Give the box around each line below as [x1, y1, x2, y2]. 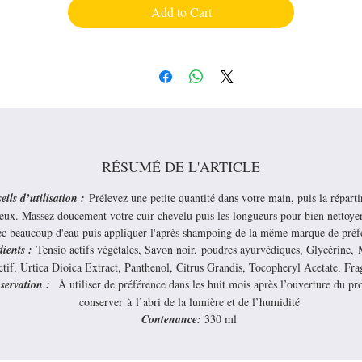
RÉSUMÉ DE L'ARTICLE [102, 157, 260, 176]
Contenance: [141, 311, 201, 327]
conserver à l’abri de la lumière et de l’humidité [78, 294, 300, 309]
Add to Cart [150, 3, 212, 20]
